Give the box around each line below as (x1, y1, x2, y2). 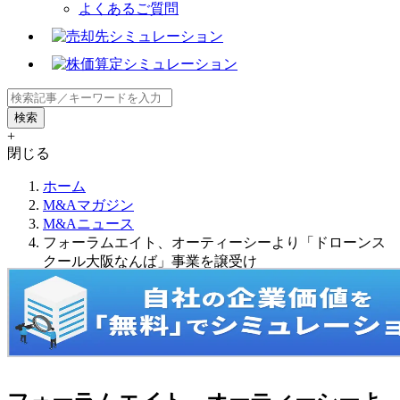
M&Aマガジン (43, 196, 134, 212)
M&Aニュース (43, 215, 134, 231)
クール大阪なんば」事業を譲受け (43, 253, 257, 269)
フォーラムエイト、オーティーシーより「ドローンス (43, 234, 386, 250)
